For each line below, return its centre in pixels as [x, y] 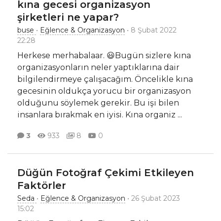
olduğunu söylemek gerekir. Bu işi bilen [98, 103]
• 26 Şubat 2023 [153, 199]
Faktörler [42, 186]
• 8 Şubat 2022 [151, 30]
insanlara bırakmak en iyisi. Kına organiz [97, 115]
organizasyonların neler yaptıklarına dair [98, 68]
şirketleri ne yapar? [68, 18]
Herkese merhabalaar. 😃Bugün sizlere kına [104, 56]
